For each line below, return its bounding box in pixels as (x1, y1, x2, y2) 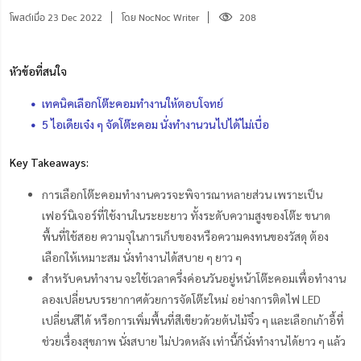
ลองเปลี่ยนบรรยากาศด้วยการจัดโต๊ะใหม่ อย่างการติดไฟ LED (42, 292, 321, 307)
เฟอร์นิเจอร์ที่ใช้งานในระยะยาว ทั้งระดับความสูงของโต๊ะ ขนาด (42, 208, 330, 223)
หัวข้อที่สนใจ (10, 64, 67, 79)
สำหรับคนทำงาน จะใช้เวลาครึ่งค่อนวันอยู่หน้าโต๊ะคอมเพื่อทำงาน (42, 271, 346, 286)
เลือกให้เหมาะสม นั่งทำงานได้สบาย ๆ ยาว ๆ (42, 250, 244, 265)
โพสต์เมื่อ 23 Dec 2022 (10, 9, 102, 25)
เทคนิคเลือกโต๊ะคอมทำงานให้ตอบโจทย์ (42, 96, 223, 111)
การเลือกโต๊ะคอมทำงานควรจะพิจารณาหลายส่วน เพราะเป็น (42, 187, 322, 202)
